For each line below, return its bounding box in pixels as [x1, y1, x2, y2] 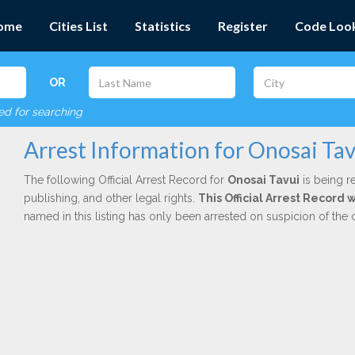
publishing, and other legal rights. [23, 192, 198, 204]
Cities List [49, 18, 108, 33]
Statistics [135, 18, 191, 33]
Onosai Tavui [227, 174, 300, 186]
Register [218, 18, 268, 33]
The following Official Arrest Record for [23, 174, 227, 186]
